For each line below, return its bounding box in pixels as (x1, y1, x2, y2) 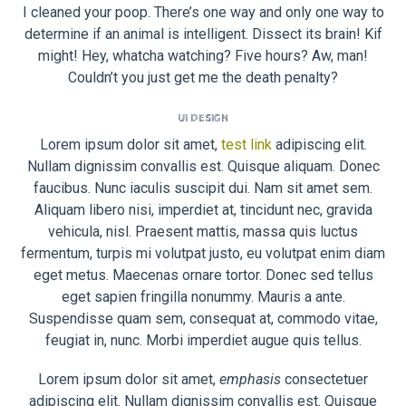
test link (220, 136, 272, 154)
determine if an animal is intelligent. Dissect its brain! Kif (24, 24, 382, 43)
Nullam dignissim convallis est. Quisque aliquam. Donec (26, 158, 380, 176)
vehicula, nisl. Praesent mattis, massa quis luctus (48, 223, 358, 241)
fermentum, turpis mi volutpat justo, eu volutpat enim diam (21, 245, 385, 263)
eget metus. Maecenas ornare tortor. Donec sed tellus (33, 266, 373, 285)
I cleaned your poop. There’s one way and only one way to (22, 3, 384, 21)
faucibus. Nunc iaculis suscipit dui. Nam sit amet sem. (34, 179, 372, 198)
